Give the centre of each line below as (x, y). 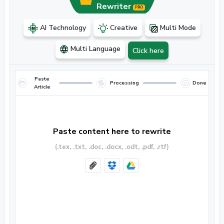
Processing (125, 83)
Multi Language (95, 49)
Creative (123, 28)
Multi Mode (178, 28)
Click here (148, 51)
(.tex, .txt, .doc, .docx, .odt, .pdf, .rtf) (112, 147)
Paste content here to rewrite (112, 131)
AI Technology (63, 28)
